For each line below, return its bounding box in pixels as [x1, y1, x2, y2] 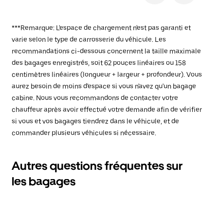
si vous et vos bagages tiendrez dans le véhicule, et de [12, 117, 179, 125]
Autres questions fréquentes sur [12, 159, 182, 173]
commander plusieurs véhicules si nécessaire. [12, 129, 156, 137]
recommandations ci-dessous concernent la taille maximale [12, 47, 201, 55]
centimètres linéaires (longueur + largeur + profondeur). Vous [12, 71, 202, 78]
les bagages [12, 174, 75, 188]
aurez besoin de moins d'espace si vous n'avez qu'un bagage [12, 82, 196, 90]
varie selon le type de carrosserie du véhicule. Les [12, 36, 166, 43]
